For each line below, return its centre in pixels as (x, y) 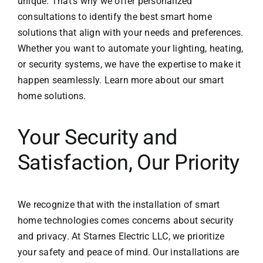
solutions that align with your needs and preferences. (130, 33)
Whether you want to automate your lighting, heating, (130, 49)
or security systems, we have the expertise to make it (129, 65)
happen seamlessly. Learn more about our (108, 80)
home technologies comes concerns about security (126, 221)
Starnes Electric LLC (126, 237)
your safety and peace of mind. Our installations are (128, 252)
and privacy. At (50, 237)
